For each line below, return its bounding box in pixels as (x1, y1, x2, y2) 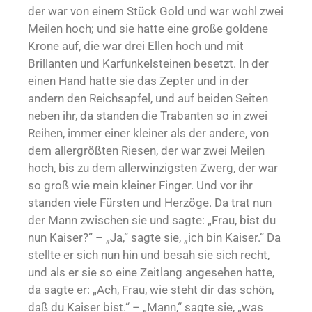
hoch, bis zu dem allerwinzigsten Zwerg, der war (28, 161, 278, 175)
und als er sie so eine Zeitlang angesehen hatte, (28, 265, 274, 280)
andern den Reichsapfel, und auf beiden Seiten (28, 91, 268, 106)
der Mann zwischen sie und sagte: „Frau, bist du (28, 213, 276, 228)
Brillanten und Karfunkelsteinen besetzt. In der (28, 56, 269, 71)
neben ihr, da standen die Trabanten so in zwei (28, 109, 267, 123)
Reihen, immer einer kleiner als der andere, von (28, 126, 269, 141)
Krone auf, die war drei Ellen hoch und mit (28, 39, 244, 54)
